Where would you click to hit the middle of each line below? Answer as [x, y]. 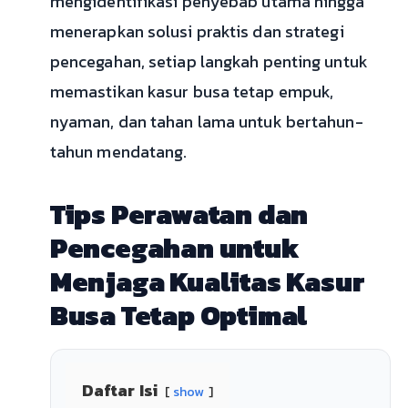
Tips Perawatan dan [179, 214]
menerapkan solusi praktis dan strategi [197, 31]
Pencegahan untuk [174, 248]
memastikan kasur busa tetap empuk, [192, 92]
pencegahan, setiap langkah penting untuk [209, 61]
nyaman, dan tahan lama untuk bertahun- [206, 122]
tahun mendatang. [118, 152]
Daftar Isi [119, 390]
